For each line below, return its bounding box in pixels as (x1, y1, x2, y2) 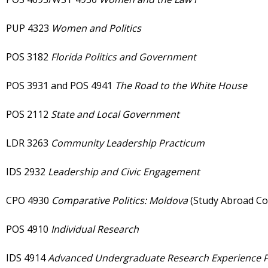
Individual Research (51, 223, 139, 236)
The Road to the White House (115, 79, 247, 93)
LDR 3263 (6, 136, 51, 150)
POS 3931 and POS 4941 (6, 79, 115, 93)
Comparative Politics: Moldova (51, 194, 190, 208)
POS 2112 (6, 108, 51, 121)
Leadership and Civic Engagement (48, 165, 200, 179)
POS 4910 (6, 223, 51, 236)
